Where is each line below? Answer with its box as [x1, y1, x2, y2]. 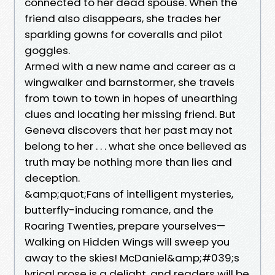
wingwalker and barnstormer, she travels [25, 74, 234, 90]
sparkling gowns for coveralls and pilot [25, 26, 223, 42]
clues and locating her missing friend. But [25, 106, 236, 122]
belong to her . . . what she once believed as [25, 138, 247, 153]
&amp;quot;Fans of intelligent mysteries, [25, 186, 233, 201]
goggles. [25, 42, 70, 58]
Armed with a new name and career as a [25, 58, 236, 74]
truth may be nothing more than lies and [25, 154, 232, 169]
